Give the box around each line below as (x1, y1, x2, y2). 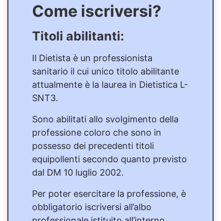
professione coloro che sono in (32, 127, 161, 138)
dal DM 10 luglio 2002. (32, 167, 124, 178)
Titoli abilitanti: (32, 28, 124, 43)
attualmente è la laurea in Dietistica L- (32, 79, 188, 90)
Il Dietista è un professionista (32, 52, 152, 63)
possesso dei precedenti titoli (32, 140, 154, 151)
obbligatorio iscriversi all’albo (32, 201, 151, 212)
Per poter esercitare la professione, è (32, 188, 186, 199)
